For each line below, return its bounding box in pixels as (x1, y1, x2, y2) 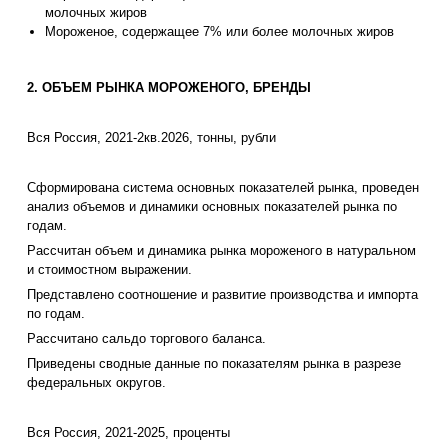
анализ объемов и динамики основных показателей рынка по (27, 199, 397, 215)
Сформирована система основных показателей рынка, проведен (27, 180, 419, 196)
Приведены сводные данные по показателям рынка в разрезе (27, 356, 401, 372)
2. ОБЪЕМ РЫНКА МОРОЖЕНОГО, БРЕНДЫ (27, 80, 311, 96)
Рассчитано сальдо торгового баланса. (27, 331, 266, 347)
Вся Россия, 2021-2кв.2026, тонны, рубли (27, 130, 276, 146)
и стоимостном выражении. (27, 262, 192, 278)
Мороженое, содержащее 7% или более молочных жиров (45, 24, 394, 40)
